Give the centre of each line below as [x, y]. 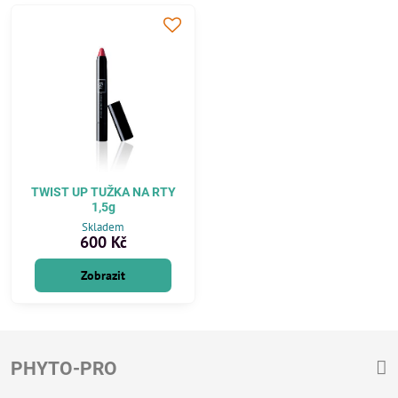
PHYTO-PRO [64, 368]
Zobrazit [103, 275]
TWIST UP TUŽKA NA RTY [103, 191]
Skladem [103, 227]
